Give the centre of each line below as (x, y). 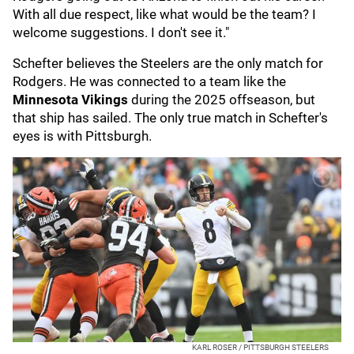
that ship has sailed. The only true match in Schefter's (170, 118)
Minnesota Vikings (72, 100)
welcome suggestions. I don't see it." (121, 32)
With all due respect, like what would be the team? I (164, 14)
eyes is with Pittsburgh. (82, 136)
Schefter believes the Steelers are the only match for (168, 63)
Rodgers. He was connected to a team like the (149, 81)
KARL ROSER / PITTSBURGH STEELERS (260, 347)
